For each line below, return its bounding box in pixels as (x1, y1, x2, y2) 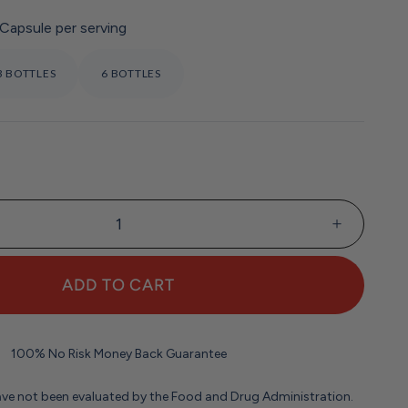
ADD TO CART (61, 274, 176, 295)
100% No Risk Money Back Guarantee (10, 345, 227, 362)
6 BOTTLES (101, 66, 161, 80)
